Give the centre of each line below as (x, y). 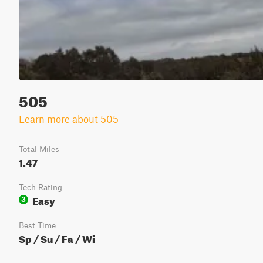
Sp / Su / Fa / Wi (57, 237)
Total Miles (39, 149)
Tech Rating (41, 187)
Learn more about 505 (69, 119)
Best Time (37, 225)
